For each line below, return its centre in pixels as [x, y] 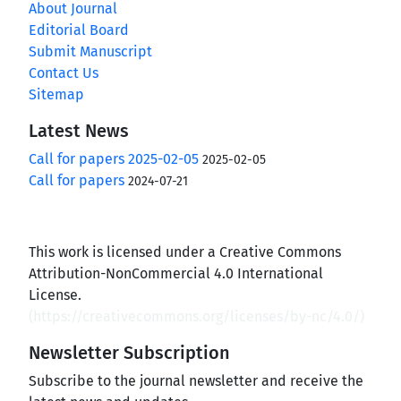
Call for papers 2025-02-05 [114, 158]
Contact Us [64, 73]
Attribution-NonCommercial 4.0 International [176, 273]
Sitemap [56, 94]
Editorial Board [79, 30]
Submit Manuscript [90, 51]
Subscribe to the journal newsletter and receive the [196, 380]
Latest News [79, 130]
